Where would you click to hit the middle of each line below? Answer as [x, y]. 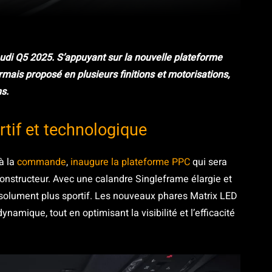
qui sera [209, 162]
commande [42, 162]
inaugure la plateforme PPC [129, 162]
